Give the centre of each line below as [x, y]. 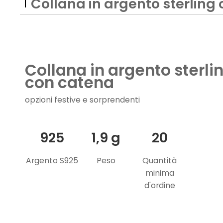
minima [160, 173]
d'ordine [160, 185]
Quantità [160, 160]
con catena [70, 83]
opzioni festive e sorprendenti [83, 100]
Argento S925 [52, 160]
